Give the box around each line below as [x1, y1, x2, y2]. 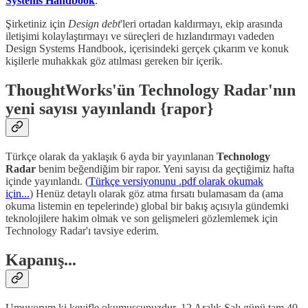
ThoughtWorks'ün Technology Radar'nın [5, 81, 296, 100]
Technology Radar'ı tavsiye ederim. [5, 225, 159, 237]
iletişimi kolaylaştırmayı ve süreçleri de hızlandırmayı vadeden [5, 30, 274, 43]
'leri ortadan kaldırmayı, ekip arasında [120, 18, 283, 30]
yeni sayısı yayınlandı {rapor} [5, 100, 213, 118]
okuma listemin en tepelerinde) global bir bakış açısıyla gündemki [5, 200, 289, 212]
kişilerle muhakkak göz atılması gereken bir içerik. [5, 55, 223, 67]
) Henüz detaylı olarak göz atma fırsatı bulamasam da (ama [30, 188, 283, 200]
